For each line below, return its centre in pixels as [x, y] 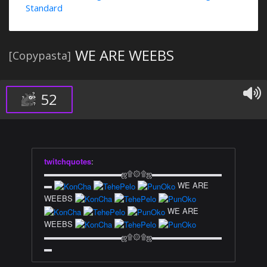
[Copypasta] [40, 55]
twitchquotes [68, 161]
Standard [44, 8]
